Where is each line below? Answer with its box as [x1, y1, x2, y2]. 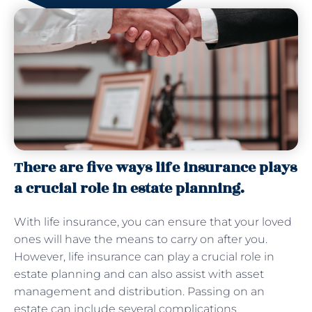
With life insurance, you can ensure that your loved [14, 214, 292, 228]
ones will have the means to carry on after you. [14, 232, 267, 246]
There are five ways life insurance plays [14, 156, 297, 178]
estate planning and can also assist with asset [14, 267, 264, 281]
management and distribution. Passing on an [14, 284, 265, 298]
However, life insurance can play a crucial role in [14, 249, 274, 263]
